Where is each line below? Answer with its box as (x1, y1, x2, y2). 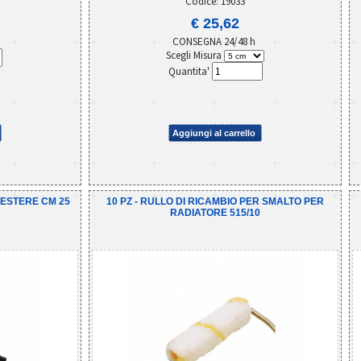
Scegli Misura (166, 48, 224, 62)
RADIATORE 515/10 (170, 206, 260, 218)
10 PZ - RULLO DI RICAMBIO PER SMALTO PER (106, 195, 324, 207)
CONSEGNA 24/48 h (172, 34, 258, 48)
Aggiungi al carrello (172, 127, 255, 138)
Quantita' (168, 64, 212, 78)
